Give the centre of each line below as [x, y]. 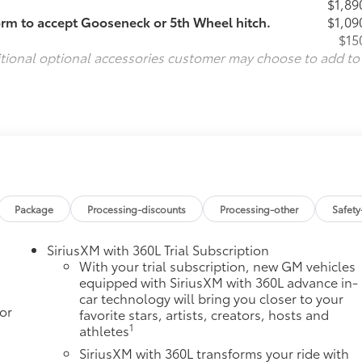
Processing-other [259, 209]
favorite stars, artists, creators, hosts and [204, 314]
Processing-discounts [137, 209]
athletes [105, 330]
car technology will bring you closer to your [212, 298]
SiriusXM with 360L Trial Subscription [158, 250]
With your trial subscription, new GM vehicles [218, 266]
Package [34, 209]
